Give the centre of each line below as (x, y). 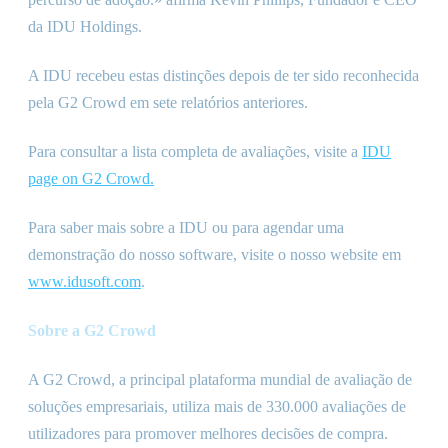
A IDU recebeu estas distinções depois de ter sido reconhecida (223, 75)
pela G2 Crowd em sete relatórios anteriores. (168, 102)
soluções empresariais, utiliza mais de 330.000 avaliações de (217, 406)
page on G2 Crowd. (91, 178)
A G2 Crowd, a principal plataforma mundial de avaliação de (220, 379)
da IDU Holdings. (85, 26)
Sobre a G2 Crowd (92, 330)
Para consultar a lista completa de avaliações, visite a (195, 151)
